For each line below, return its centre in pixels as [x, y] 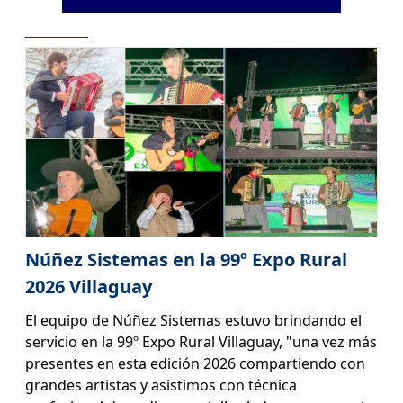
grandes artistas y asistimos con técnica [161, 385]
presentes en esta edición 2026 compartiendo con [195, 364]
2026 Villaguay [88, 287]
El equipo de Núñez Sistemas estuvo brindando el [193, 321]
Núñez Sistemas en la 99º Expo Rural [186, 260]
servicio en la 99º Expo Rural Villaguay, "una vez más [201, 342]
